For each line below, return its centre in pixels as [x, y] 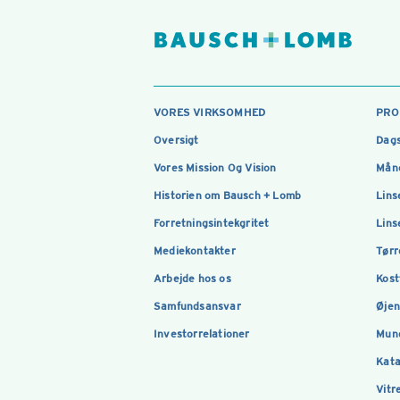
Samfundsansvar [197, 306]
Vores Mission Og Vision [215, 167]
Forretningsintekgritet [212, 223]
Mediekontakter [195, 250]
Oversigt [176, 140]
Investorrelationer [202, 333]
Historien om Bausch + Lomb [228, 195]
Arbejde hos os [192, 278]
